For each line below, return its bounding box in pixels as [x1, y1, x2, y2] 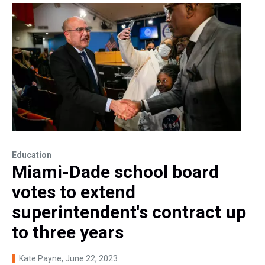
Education [12, 150, 51, 160]
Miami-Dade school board [12, 161, 219, 183]
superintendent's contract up [12, 202, 246, 223]
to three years [12, 222, 124, 243]
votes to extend [12, 182, 135, 203]
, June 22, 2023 [62, 254, 118, 264]
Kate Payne [19, 254, 62, 264]
